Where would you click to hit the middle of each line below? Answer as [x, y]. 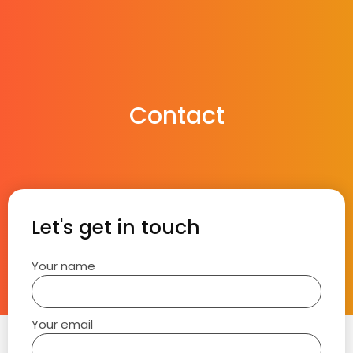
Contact [176, 116]
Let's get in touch [116, 227]
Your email [62, 324]
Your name [63, 266]
